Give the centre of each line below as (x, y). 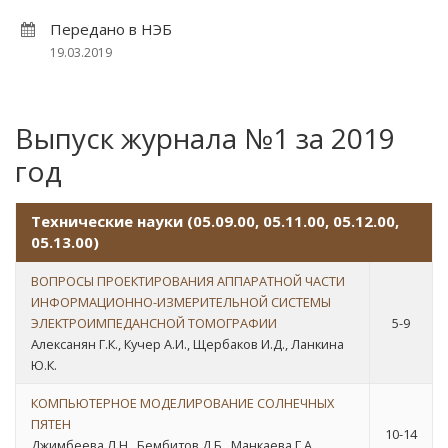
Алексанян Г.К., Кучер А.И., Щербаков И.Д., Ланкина (187, 344)
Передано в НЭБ (111, 29)
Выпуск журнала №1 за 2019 (205, 138)
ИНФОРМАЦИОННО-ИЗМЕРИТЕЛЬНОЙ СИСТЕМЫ (181, 302)
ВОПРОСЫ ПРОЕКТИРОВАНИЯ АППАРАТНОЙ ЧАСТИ (188, 281)
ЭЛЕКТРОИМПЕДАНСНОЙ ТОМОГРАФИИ (154, 323)
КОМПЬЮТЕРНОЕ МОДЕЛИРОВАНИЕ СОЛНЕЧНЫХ (182, 403)
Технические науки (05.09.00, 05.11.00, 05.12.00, (215, 221)
